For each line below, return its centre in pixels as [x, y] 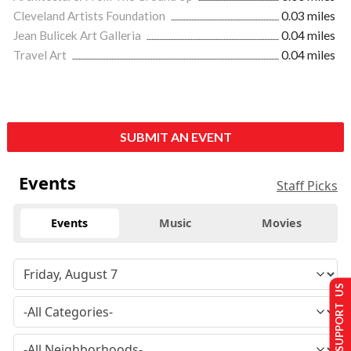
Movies [281, 223]
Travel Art [41, 54]
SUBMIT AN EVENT [175, 136]
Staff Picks [307, 185]
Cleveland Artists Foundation [90, 15]
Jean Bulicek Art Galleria [78, 35]
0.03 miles [308, 15]
